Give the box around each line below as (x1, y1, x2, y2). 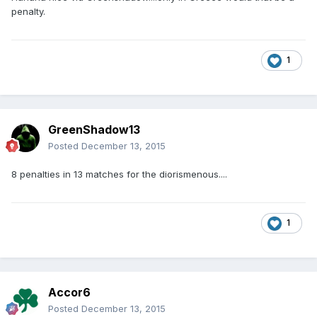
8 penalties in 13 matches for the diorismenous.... (11, 168, 227, 180)
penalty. (11, 5, 48, 17)
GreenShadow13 (48, 122, 140, 137)
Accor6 (48, 284, 91, 299)
